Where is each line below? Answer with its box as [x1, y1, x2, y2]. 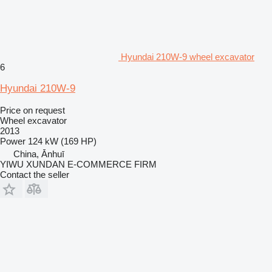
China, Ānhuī [13, 148, 64, 159]
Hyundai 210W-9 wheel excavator [121, 51, 254, 62]
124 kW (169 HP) [28, 135, 97, 146]
